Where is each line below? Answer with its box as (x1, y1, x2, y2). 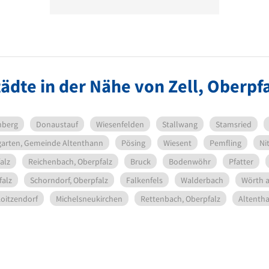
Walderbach (180, 174, 223, 186)
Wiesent (163, 137, 192, 148)
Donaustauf (36, 118, 78, 130)
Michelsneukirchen (56, 193, 122, 204)
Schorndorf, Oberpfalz (29, 174, 108, 186)
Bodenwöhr (168, 156, 211, 167)
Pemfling (210, 137, 241, 148)
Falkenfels (125, 174, 163, 186)
